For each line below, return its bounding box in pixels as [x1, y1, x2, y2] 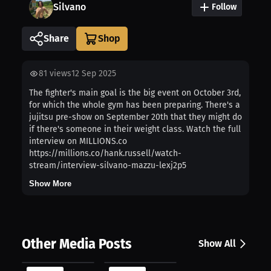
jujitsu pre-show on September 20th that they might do [29, 111, 242, 122]
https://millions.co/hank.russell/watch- [29, 148, 181, 158]
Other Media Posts [22, 235, 132, 252]
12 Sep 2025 [71, 68, 116, 79]
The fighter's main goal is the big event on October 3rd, [29, 87, 241, 98]
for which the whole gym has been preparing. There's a [29, 99, 240, 110]
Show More [29, 178, 71, 188]
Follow [212, 1, 237, 12]
